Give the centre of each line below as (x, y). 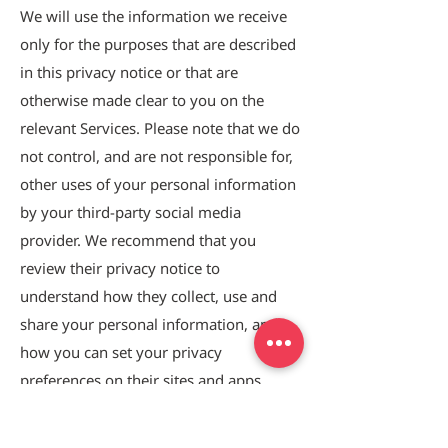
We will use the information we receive (153, 16)
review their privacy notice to (120, 268)
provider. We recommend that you (138, 240)
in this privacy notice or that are (129, 72)
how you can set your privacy (121, 352)
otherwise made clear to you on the (142, 100)
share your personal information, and (149, 324)
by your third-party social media (130, 212)
